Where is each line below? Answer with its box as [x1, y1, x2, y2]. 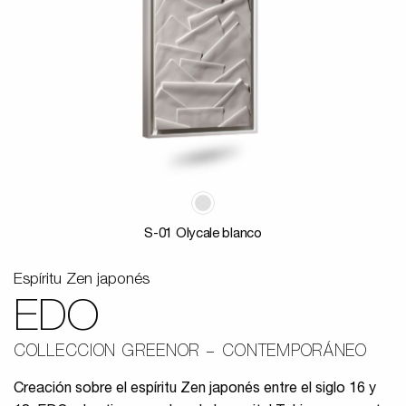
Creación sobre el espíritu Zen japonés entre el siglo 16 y [14, 382, 376, 398]
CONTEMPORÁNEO [222, 344, 367, 362]
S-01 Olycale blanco [144, 227, 262, 242]
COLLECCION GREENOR [14, 344, 200, 362]
